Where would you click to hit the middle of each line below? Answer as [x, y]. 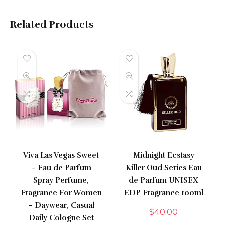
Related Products [52, 24]
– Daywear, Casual [61, 206]
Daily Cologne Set [61, 218]
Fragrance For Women [61, 193]
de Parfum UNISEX [164, 181]
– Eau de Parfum [61, 168]
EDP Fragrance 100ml [163, 193]
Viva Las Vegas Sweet [61, 155]
